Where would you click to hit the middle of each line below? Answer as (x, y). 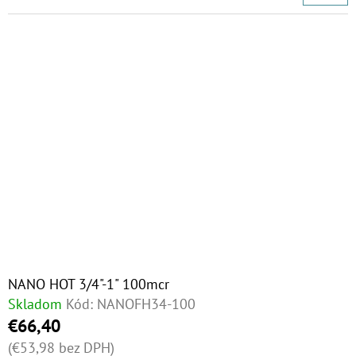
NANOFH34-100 (146, 304)
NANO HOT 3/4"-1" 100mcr (89, 284)
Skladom (35, 304)
